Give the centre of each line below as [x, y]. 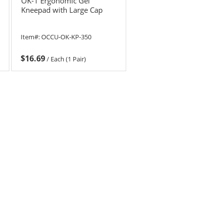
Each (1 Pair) [69, 59]
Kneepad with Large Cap [62, 10]
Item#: [31, 37]
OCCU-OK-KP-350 [67, 37]
